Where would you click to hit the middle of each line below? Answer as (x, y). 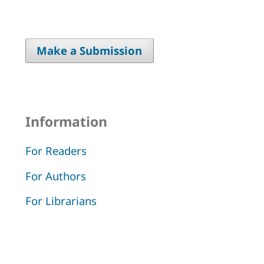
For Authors (55, 176)
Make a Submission (90, 51)
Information (66, 122)
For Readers (56, 151)
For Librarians (61, 200)
